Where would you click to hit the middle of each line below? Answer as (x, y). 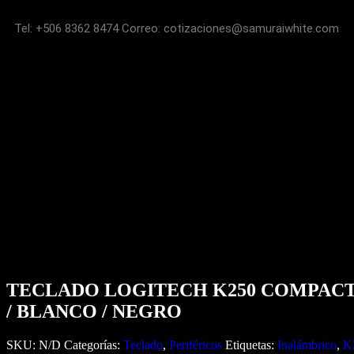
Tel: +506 (40, 28)
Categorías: (94, 345)
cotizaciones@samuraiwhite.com (251, 28)
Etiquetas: (251, 345)
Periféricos (196, 345)
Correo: (143, 28)
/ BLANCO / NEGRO (94, 312)
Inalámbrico (307, 345)
